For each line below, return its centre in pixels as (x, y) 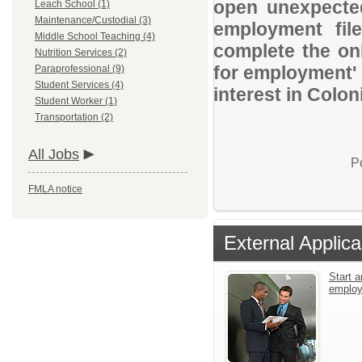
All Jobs (54, 154)
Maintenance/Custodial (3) (93, 20)
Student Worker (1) (76, 101)
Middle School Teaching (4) (95, 36)
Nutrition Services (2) (81, 53)
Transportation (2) (74, 117)
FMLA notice (55, 189)
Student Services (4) (79, 85)
